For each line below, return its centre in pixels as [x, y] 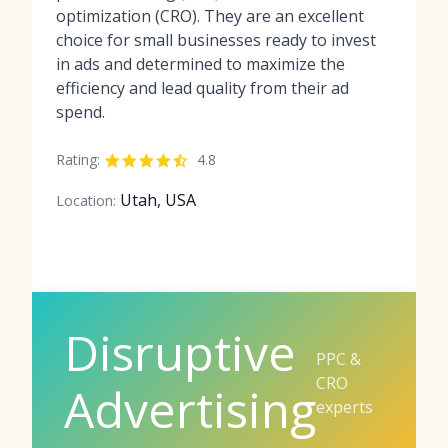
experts [344, 406]
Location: [86, 200]
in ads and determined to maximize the [200, 63]
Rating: [78, 159]
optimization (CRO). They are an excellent [210, 15]
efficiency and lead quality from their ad [202, 87]
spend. [80, 111]
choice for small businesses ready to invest [216, 39]
